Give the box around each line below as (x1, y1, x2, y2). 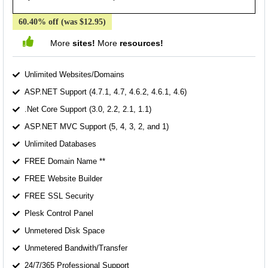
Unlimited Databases (25, 139, 96, 149)
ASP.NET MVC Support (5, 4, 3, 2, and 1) (25, 122, 169, 132)
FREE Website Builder (25, 174, 102, 184)
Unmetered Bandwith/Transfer (25, 243, 127, 253)
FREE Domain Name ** (25, 157, 105, 166)
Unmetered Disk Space (25, 226, 105, 236)
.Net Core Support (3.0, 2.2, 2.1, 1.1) (25, 105, 151, 114)
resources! (119, 38, 163, 48)
